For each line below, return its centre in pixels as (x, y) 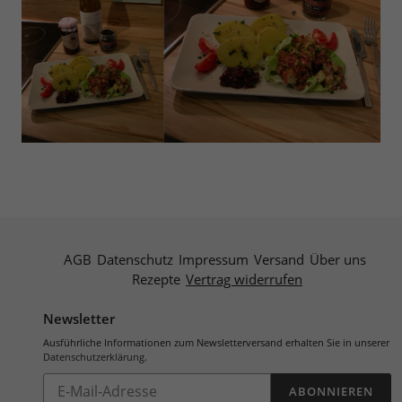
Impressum (213, 259)
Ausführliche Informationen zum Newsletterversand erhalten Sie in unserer (216, 342)
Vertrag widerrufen (244, 279)
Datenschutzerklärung (94, 356)
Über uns (337, 259)
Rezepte (156, 279)
